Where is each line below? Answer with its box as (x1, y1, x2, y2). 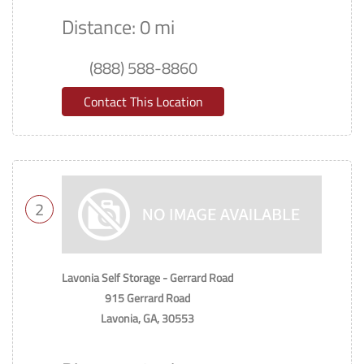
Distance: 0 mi (62, 12, 175, 41)
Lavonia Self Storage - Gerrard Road (62, 269, 233, 286)
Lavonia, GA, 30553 (101, 310, 194, 327)
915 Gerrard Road (105, 289, 190, 306)
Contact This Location (83, 92, 203, 111)
